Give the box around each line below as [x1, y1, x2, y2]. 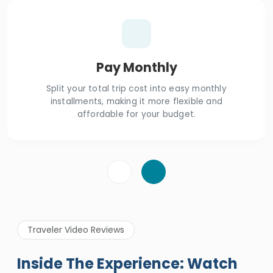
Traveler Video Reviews [27, 223, 124, 236]
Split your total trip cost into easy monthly [46, 82, 227, 94]
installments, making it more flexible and [50, 95, 223, 107]
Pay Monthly [96, 58, 177, 76]
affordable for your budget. [77, 108, 196, 120]
